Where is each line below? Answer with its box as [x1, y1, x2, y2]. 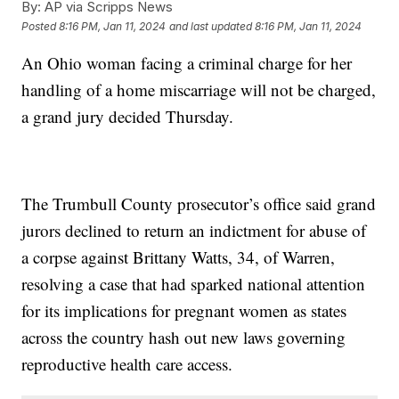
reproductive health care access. [21, 353, 233, 376]
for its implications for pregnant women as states [21, 299, 347, 322]
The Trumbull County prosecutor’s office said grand [21, 192, 377, 216]
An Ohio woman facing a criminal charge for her [21, 52, 353, 75]
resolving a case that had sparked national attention [21, 273, 366, 296]
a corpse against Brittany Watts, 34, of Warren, [21, 246, 336, 269]
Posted [21, 19, 60, 33]
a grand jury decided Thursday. [21, 105, 234, 128]
